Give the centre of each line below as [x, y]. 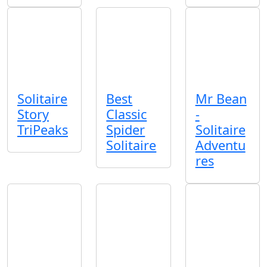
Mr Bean [221, 98]
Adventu [220, 145]
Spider [126, 129]
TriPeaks [43, 129]
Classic [127, 114]
